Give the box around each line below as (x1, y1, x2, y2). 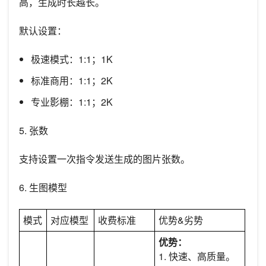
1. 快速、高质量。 (159, 249, 236, 263)
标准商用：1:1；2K (31, 73, 113, 87)
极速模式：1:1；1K (31, 52, 113, 66)
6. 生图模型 (19, 180, 67, 194)
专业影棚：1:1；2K (31, 94, 113, 109)
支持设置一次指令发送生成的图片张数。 (19, 151, 190, 166)
